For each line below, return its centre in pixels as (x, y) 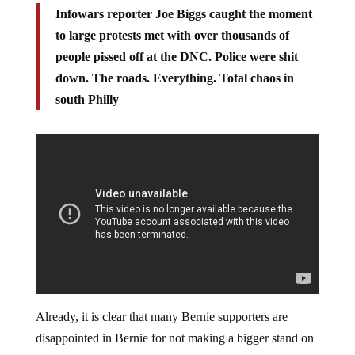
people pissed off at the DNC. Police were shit (176, 56)
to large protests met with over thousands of (172, 35)
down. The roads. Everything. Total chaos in (174, 78)
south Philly (87, 99)
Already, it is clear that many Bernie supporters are (161, 317)
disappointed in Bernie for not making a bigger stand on (174, 338)
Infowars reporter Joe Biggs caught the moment (183, 13)
